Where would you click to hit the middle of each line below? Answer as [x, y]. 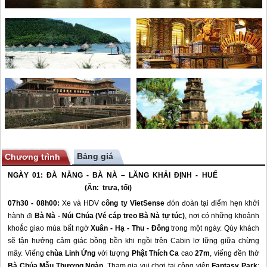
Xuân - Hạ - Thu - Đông [131, 228]
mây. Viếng [27, 253]
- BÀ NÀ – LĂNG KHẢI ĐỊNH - [142, 175]
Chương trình [33, 157]
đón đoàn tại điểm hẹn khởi [213, 203]
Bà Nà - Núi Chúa [64, 216]
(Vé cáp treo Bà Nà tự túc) [140, 216]
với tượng [114, 253]
